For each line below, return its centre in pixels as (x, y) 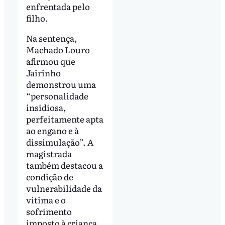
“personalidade (57, 95)
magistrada (49, 153)
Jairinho (43, 72)
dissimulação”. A (60, 142)
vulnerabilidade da (64, 188)
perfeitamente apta (65, 119)
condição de (49, 176)
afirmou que (50, 61)
